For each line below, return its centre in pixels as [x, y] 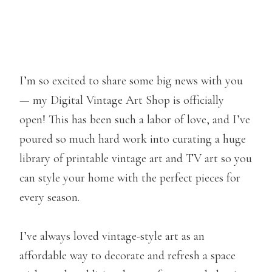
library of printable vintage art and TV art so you [136, 158]
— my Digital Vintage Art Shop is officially [122, 100]
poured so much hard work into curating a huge [133, 139]
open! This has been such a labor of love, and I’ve [135, 119]
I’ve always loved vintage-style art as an [112, 236]
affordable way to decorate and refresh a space [127, 255]
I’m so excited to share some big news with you [131, 80]
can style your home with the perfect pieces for [130, 178]
